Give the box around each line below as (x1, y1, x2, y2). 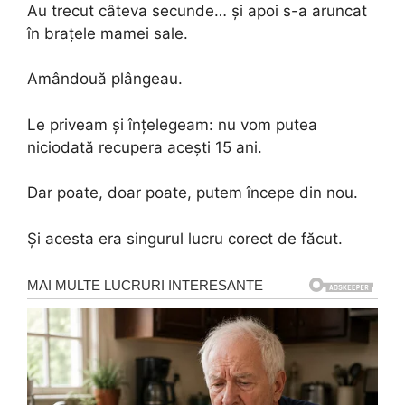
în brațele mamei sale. (27, 24, 188, 42)
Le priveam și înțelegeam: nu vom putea (27, 115, 317, 134)
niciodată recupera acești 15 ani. (27, 137, 262, 156)
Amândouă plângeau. (27, 70, 183, 89)
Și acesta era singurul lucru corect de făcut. (27, 229, 343, 248)
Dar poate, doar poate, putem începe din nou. (27, 184, 358, 202)
